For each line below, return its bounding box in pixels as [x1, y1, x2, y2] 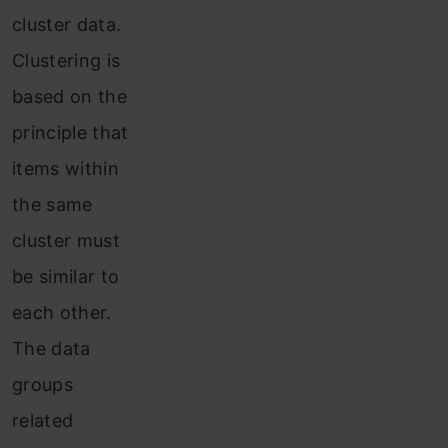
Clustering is [12, 50, 121, 71]
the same [12, 194, 93, 215]
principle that [12, 122, 129, 143]
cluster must [12, 230, 120, 251]
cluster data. [12, 14, 122, 35]
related [12, 410, 74, 431]
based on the [12, 86, 127, 107]
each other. [12, 302, 112, 323]
